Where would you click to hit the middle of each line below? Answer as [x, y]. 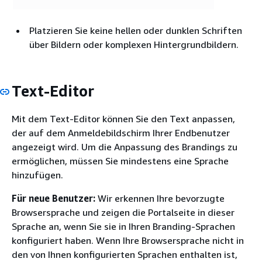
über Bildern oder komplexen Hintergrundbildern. [134, 45]
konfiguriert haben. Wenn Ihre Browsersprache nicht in [128, 240]
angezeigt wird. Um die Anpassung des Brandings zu [125, 146]
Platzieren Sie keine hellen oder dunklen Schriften [136, 31]
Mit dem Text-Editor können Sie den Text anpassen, [123, 118]
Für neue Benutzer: [54, 198]
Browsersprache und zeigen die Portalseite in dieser [123, 212]
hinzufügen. [37, 175]
